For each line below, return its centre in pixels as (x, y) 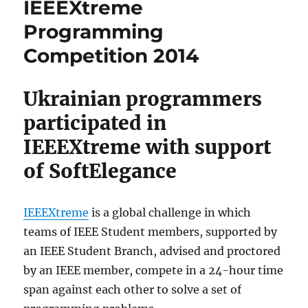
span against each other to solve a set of (133, 290)
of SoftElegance (100, 172)
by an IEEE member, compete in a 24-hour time (154, 271)
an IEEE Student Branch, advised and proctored (152, 251)
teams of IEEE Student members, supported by (151, 232)
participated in (95, 123)
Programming (94, 32)
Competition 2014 (111, 56)
